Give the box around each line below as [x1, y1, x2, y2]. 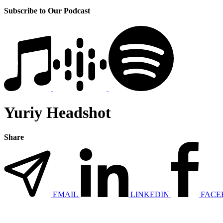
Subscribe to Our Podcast [4, 6, 90, 15]
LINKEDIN [130, 190, 169, 199]
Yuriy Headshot [4, 104, 111, 122]
